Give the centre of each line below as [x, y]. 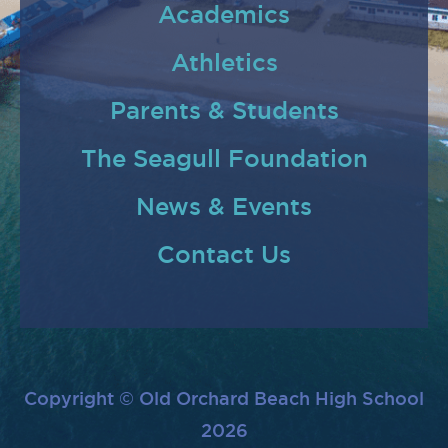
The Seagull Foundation [224, 158]
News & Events [224, 206]
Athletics [224, 62]
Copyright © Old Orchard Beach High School [224, 398]
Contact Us [224, 254]
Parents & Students [224, 110]
